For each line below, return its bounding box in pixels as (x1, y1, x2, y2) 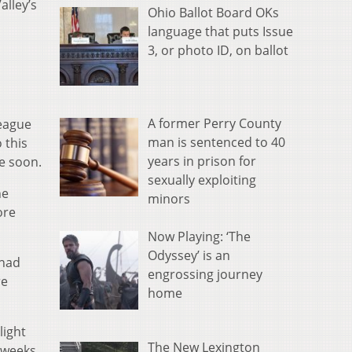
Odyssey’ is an (148, 247, 230, 265)
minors (148, 190, 190, 208)
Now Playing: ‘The (148, 228, 251, 246)
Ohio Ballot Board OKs (148, 4, 279, 22)
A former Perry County (148, 115, 281, 133)
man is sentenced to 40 (148, 134, 285, 152)
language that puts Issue (148, 23, 293, 41)
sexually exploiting (148, 171, 256, 189)
